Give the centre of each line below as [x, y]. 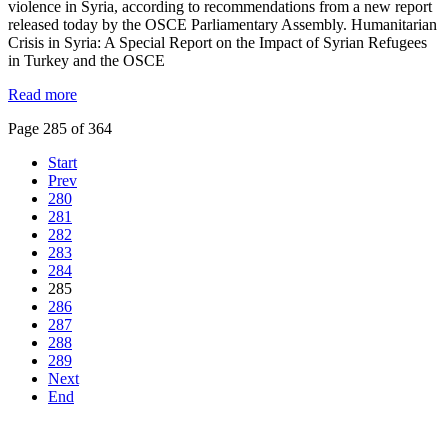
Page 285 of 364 [60, 128]
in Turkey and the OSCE [86, 60]
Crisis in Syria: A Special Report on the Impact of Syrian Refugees [217, 42]
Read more [42, 94]
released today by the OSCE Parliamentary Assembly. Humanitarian [222, 24]
